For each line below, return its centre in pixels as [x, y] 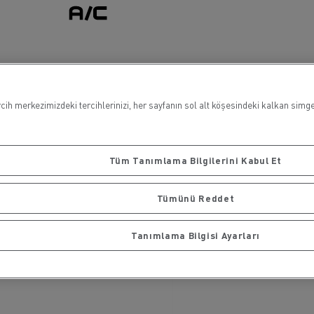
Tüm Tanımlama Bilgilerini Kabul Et [196, 161]
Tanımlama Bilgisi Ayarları [196, 235]
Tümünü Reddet [196, 198]
